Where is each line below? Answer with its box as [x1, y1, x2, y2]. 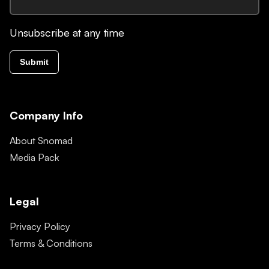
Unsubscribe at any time [10, 26, 124, 40]
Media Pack [10, 151, 59, 164]
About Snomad [10, 134, 73, 147]
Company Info [10, 109, 83, 122]
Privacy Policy [10, 220, 70, 233]
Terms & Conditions [10, 237, 92, 250]
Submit [20, 57, 49, 67]
